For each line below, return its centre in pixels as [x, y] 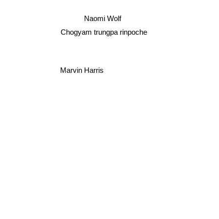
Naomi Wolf [102, 18]
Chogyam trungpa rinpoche [103, 32]
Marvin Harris [82, 70]
